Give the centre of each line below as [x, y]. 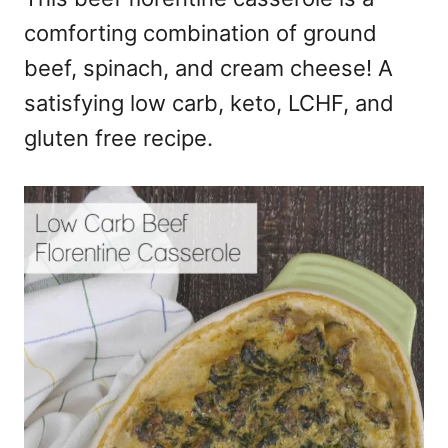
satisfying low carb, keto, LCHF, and [209, 103]
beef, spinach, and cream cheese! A [208, 68]
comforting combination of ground [200, 33]
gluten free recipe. [118, 138]
